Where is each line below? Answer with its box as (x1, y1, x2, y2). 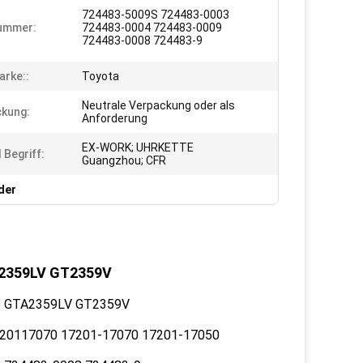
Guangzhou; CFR (82, 154, 166, 167)
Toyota (82, 70, 119, 83)
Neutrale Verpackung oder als (82, 99, 235, 112)
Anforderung (82, 112, 147, 125)
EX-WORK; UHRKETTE (82, 141, 194, 154)
